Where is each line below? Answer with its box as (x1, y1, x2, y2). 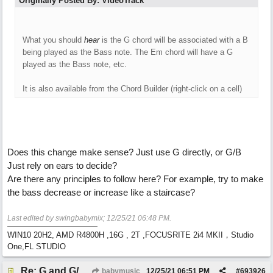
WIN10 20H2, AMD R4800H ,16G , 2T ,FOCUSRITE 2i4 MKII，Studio (7, 230, 253, 239)
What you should (23, 35, 84, 44)
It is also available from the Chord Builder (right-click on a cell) (23, 84, 242, 93)
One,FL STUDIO (7, 242, 66, 251)
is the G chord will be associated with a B (102, 35, 248, 44)
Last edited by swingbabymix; (7, 214, 107, 222)
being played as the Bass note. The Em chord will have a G (23, 48, 233, 57)
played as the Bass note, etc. (23, 60, 127, 69)
